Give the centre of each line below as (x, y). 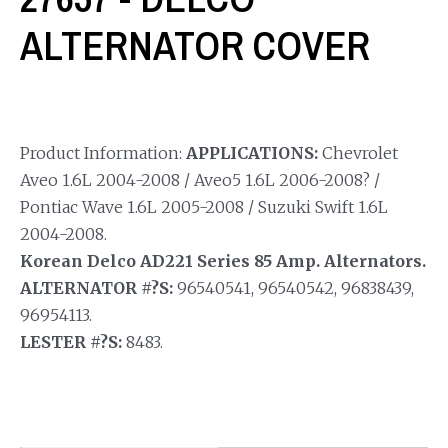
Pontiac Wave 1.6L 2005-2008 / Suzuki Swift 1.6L (204, 206)
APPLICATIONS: (252, 152)
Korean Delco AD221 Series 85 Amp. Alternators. (223, 260)
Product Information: (103, 152)
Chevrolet (358, 152)
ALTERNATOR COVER (195, 45)
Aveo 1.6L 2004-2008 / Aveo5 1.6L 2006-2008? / (200, 179)
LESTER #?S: (71, 341)
